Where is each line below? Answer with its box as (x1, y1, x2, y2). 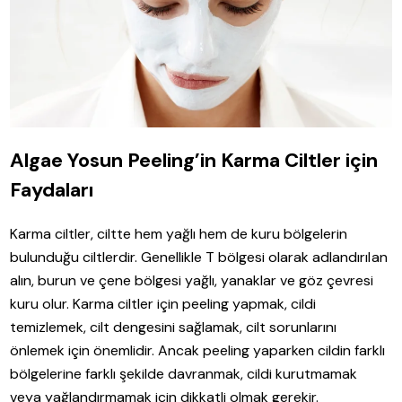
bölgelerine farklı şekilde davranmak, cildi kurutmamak (10, 363, 358, 383)
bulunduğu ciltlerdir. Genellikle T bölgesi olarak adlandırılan (10, 247, 388, 267)
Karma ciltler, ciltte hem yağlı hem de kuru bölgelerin (10, 223, 348, 243)
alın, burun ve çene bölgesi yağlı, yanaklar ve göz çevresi (10, 270, 374, 290)
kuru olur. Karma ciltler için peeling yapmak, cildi (10, 293, 317, 313)
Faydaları (10, 176, 94, 203)
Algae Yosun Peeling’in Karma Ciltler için (10, 146, 379, 173)
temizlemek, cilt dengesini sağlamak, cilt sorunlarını (10, 317, 337, 336)
